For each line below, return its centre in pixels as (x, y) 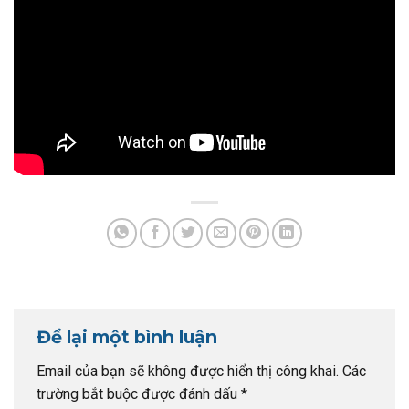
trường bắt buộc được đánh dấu (139, 393)
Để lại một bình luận (129, 337)
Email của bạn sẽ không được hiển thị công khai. (188, 371)
